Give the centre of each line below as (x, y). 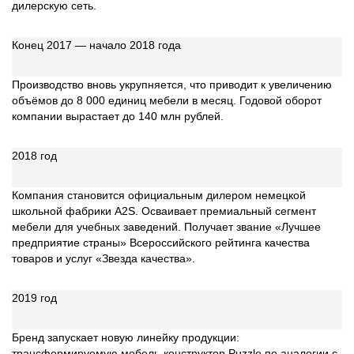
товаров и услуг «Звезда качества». (104, 258)
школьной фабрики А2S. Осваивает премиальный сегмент (164, 211)
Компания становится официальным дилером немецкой (159, 195)
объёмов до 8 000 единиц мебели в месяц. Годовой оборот (167, 100)
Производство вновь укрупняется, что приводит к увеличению (172, 85)
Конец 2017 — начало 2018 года (96, 45)
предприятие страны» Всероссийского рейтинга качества (161, 243)
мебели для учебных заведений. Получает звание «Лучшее (166, 227)
